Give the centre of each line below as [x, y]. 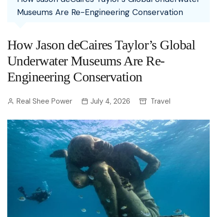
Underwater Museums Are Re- [86, 61]
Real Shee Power [44, 101]
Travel [161, 101]
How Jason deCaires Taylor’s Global [101, 45]
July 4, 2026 [110, 101]
